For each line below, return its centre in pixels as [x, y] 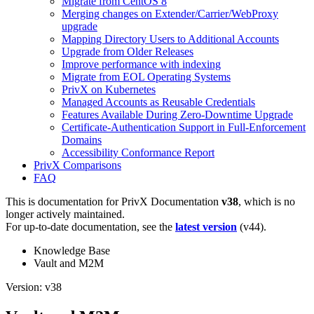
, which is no [267, 201]
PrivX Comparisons [77, 165]
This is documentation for [63, 201]
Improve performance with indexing [141, 64]
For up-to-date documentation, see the [90, 226]
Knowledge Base [72, 250]
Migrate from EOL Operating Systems [146, 76]
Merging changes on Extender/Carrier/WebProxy [170, 13]
